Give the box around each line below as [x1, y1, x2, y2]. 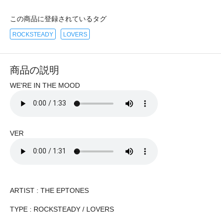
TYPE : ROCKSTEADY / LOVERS [10, 205, 114, 213]
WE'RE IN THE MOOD [10, 81, 80, 89]
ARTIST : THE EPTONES [10, 186, 89, 194]
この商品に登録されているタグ [10, 14, 107, 23]
